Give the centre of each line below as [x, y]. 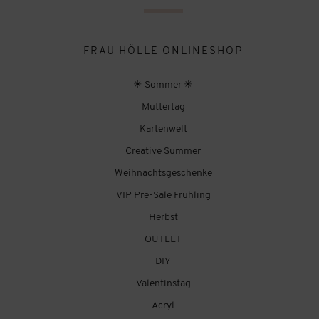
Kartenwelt [163, 129]
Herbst [163, 217]
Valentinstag [163, 283]
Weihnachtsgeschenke [163, 173]
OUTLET [163, 239]
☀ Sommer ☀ [163, 85]
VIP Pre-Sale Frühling [163, 195]
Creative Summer [163, 151]
